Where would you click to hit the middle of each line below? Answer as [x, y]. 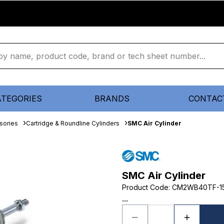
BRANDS [112, 98]
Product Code [145, 187]
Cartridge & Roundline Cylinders [73, 123]
